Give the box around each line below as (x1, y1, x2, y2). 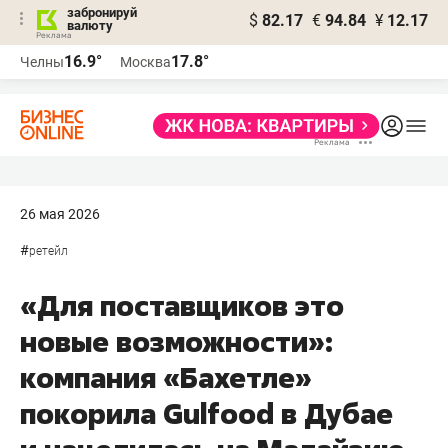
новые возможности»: (20, 323, 333, 360)
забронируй (67, 5, 137, 20)
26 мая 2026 (20, 206, 100, 222)
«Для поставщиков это (20, 287, 344, 324)
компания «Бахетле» (20, 359, 312, 396)
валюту (67, 18, 113, 33)
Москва (120, 54, 171, 70)
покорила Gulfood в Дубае (20, 395, 393, 432)
